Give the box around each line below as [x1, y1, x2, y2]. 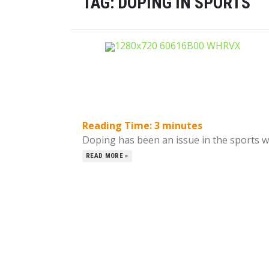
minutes [162, 119, 202, 132]
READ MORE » [86, 152, 128, 160]
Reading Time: [82, 119, 154, 132]
